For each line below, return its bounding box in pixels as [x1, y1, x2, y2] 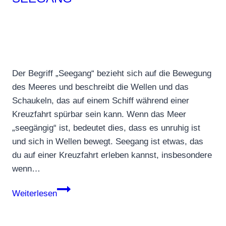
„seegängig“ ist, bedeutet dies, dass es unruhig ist [12, 123, 200, 133]
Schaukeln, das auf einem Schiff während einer [12, 96, 189, 106]
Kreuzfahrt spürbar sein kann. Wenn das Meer [12, 109, 186, 120]
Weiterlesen [12, 189, 57, 199]
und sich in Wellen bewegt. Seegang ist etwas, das [12, 137, 203, 147]
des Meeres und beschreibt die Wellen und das [12, 82, 189, 92]
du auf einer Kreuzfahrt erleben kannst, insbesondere [12, 150, 212, 160]
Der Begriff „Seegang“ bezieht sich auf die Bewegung [12, 69, 211, 79]
